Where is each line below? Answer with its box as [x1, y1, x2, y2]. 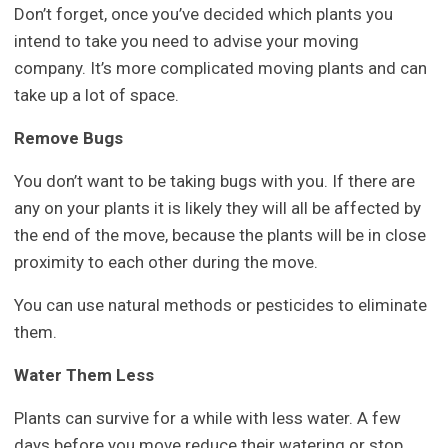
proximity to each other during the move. [14, 251, 319, 272]
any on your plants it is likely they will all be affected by [14, 197, 422, 218]
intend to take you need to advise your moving [14, 30, 360, 51]
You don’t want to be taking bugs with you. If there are [14, 170, 416, 191]
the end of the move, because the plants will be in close [14, 224, 427, 245]
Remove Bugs [14, 127, 124, 148]
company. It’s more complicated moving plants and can [14, 57, 428, 78]
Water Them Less [14, 364, 155, 385]
